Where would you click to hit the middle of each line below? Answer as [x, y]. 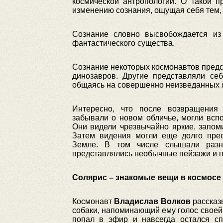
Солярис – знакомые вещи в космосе [146, 177]
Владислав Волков [152, 201]
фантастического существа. [123, 43]
